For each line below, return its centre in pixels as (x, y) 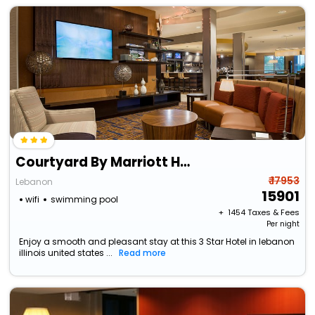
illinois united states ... (66, 253)
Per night (283, 224)
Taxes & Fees (273, 213)
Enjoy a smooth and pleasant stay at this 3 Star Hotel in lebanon (157, 242)
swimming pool (85, 200)
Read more (143, 253)
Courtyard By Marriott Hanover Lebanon (185, 162)
